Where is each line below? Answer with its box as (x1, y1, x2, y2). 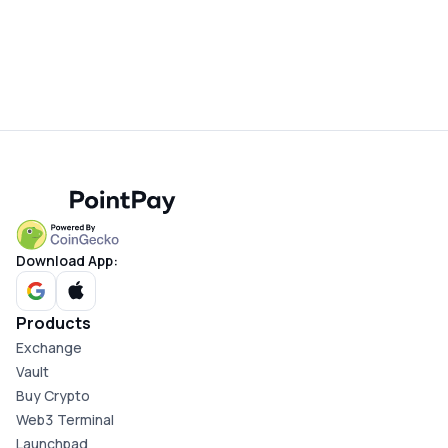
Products (16, 312, 91, 334)
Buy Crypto (16, 386, 90, 405)
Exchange (16, 338, 82, 357)
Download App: (16, 251, 118, 270)
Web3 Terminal (16, 410, 114, 429)
